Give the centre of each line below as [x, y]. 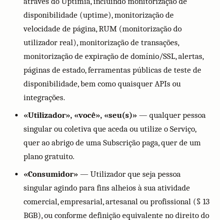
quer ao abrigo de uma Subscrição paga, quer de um [112, 143]
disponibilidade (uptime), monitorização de [99, 15]
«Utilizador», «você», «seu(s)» [80, 115]
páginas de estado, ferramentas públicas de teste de [112, 70]
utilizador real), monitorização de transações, [101, 42]
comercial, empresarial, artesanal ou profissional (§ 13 [117, 202]
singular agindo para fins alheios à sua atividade [107, 188]
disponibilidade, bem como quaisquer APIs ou [102, 84]
